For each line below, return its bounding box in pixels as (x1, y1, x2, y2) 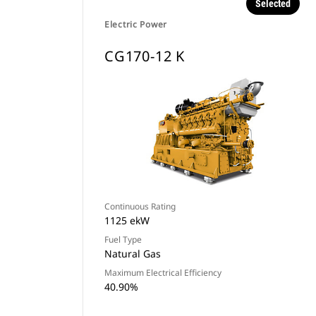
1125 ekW (104, 214, 150, 227)
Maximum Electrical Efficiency (104, 267, 221, 279)
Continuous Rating (104, 200, 176, 212)
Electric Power (104, 18, 168, 30)
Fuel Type (104, 233, 142, 245)
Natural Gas (104, 247, 161, 260)
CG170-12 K (104, 47, 185, 66)
